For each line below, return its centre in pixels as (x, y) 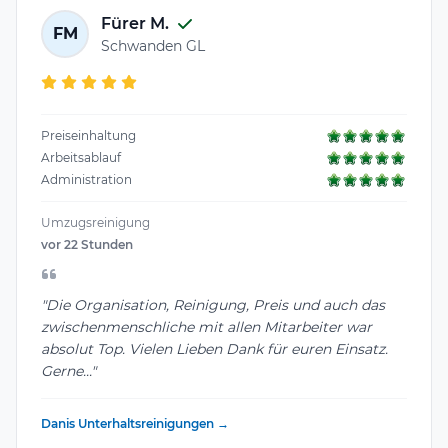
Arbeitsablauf (81, 158)
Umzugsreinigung (95, 223)
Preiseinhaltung (88, 136)
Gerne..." (68, 371)
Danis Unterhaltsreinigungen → (135, 424)
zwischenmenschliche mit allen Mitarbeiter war (206, 327)
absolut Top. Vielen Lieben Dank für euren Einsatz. (214, 349)
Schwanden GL (153, 45)
